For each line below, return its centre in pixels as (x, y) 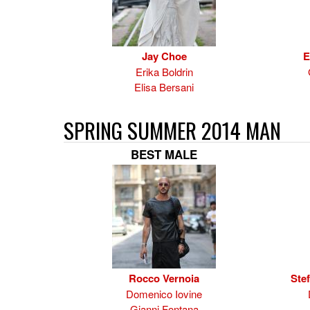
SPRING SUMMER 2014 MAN (172, 130)
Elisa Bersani (164, 87)
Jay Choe (164, 56)
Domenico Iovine (164, 294)
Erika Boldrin (164, 72)
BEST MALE (164, 154)
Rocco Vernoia (164, 278)
